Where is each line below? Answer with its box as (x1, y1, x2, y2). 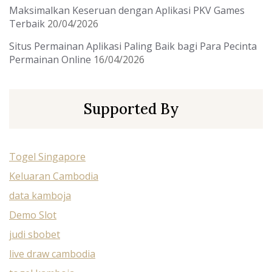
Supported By (84, 100, 179, 118)
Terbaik (9, 17, 45, 30)
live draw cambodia (9, 247, 95, 260)
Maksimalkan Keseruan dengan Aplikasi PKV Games (9, 4, 245, 17)
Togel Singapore (9, 150, 86, 163)
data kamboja (9, 189, 71, 202)
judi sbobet (9, 228, 60, 241)
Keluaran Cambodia (9, 169, 98, 183)
